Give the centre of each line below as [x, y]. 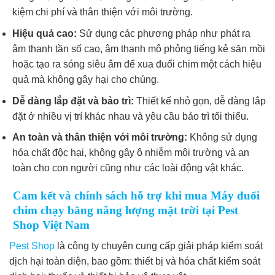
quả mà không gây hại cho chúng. [86, 79]
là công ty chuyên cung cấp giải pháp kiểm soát [159, 246]
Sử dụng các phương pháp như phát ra [164, 33]
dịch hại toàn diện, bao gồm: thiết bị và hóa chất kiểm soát [135, 261]
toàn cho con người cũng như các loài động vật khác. [128, 168]
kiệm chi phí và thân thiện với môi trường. [103, 12]
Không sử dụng [222, 137]
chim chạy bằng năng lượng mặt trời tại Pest [126, 210]
